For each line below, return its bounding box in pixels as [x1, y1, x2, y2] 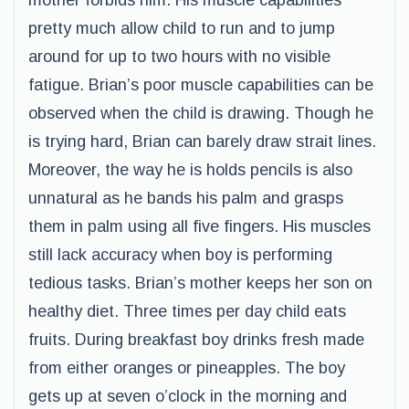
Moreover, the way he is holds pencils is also [28, 161, 352, 179]
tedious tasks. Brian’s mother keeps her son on [28, 274, 372, 292]
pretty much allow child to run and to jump [28, 19, 335, 37]
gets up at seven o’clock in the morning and [28, 387, 347, 405]
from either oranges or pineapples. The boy [28, 359, 345, 377]
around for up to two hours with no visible [28, 47, 330, 66]
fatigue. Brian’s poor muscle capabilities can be [28, 76, 373, 94]
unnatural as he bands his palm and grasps [28, 189, 343, 207]
